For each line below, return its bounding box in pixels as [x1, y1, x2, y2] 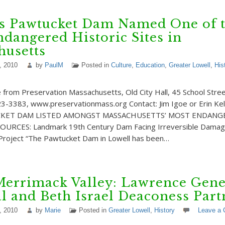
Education [135, 61, 165, 69]
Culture [110, 61, 132, 69]
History [154, 206, 175, 214]
